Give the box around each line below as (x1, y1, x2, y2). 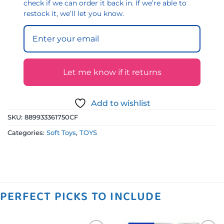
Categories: (7, 128, 46, 136)
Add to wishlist (90, 98, 150, 108)
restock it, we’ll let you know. (23, 8, 124, 18)
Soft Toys (46, 128, 76, 136)
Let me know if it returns (62, 67, 161, 77)
